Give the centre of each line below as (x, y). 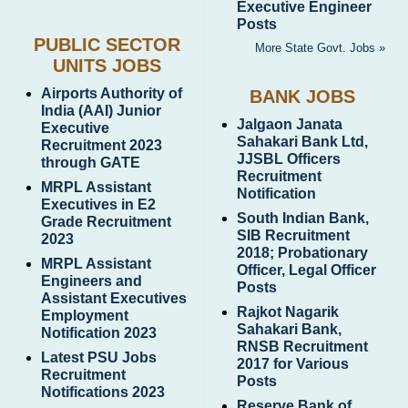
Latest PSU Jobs (99, 358)
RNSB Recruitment (302, 347)
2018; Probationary (302, 253)
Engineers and (92, 281)
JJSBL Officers (289, 159)
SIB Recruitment (293, 236)
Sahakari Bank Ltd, (302, 142)
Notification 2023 (99, 333)
